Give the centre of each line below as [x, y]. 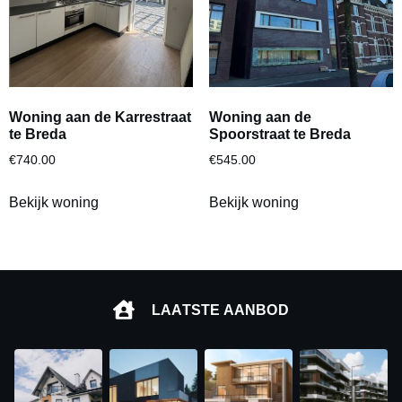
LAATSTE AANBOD [220, 310]
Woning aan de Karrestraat [100, 117]
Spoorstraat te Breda [280, 134]
